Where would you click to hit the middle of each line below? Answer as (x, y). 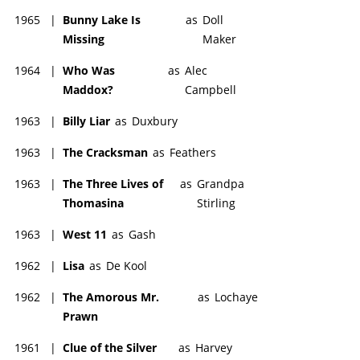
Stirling (217, 202)
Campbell (211, 89)
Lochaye (236, 297)
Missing (84, 39)
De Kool (127, 265)
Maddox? (88, 89)
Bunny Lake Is (102, 19)
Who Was (89, 70)
